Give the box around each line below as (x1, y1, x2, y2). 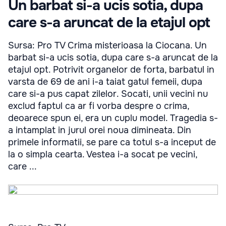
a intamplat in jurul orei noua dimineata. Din (8, 125, 191, 136)
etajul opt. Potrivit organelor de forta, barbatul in (8, 64, 214, 75)
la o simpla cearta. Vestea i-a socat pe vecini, (8, 149, 197, 160)
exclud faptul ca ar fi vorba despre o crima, (8, 100, 189, 111)
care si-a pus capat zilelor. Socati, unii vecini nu (8, 88, 208, 99)
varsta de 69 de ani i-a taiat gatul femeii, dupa (8, 76, 202, 87)
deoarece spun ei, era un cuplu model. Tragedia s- (8, 112, 218, 124)
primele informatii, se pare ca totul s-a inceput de (8, 137, 216, 148)
